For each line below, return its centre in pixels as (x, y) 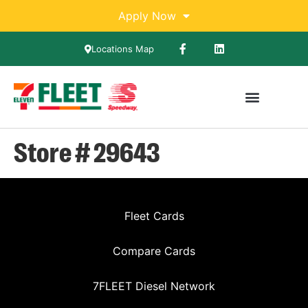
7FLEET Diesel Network (154, 286)
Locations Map (123, 49)
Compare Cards (154, 251)
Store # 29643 (87, 151)
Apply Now (147, 16)
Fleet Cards (154, 216)
